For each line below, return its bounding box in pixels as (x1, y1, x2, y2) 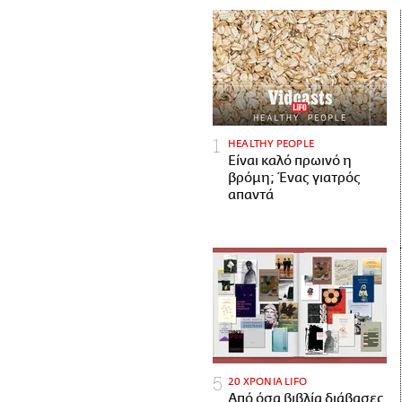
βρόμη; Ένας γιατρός (228, 170, 361, 186)
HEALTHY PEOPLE (228, 137, 315, 150)
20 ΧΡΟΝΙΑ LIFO (228, 376, 308, 389)
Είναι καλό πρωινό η (228, 153, 352, 169)
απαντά (228, 187, 274, 203)
